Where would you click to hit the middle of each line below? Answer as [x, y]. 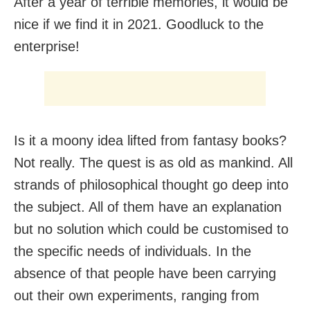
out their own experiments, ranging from [137, 296]
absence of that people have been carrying [145, 274]
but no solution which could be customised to [151, 229]
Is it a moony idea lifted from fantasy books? [150, 141]
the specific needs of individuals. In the [133, 252]
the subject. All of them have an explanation [148, 207]
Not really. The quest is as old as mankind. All [153, 163]
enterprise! [47, 47]
